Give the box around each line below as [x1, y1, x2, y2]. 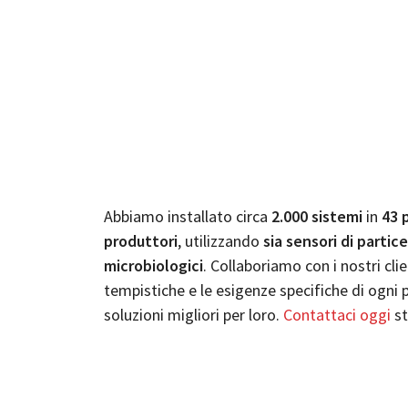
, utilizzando [178, 230, 263, 251]
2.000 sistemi [268, 206, 362, 227]
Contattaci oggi [283, 304, 391, 325]
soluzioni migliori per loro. [104, 304, 283, 325]
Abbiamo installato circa [104, 206, 268, 227]
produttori [104, 230, 178, 251]
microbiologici [104, 255, 203, 276]
